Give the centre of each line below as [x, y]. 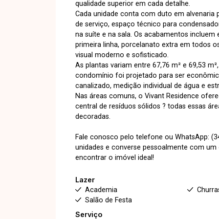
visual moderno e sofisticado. [122, 55]
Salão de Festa [109, 200]
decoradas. [93, 116]
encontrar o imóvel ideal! [115, 157]
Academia [101, 190]
